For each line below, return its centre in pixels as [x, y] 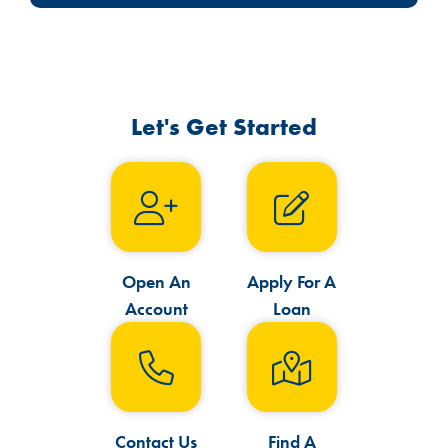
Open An [156, 282]
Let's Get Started [224, 127]
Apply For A [292, 282]
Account [156, 309]
